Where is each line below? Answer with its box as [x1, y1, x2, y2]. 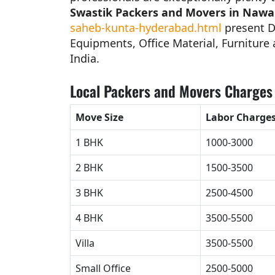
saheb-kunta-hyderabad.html [70, 20, 222, 36]
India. [70, 51, 99, 66]
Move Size [76, 110, 123, 125]
